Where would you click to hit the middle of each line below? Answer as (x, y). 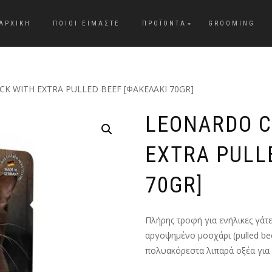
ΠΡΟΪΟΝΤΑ (164, 23)
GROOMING (232, 23)
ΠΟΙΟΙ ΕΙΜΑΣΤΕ (87, 23)
